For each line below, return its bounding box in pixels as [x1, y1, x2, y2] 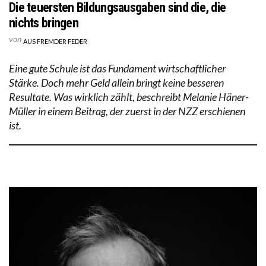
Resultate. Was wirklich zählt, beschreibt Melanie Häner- [9, 90, 249, 103]
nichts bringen [9, 15, 78, 30]
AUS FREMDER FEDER [23, 37, 87, 45]
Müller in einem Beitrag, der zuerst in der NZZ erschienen [9, 104, 245, 118]
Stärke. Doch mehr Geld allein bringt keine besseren [9, 76, 224, 89]
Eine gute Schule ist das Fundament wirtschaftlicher [9, 62, 226, 75]
